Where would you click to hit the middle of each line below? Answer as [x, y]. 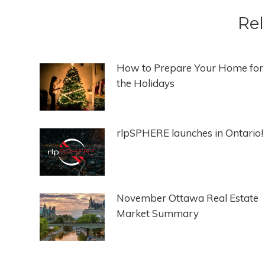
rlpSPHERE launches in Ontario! [190, 133]
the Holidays [146, 83]
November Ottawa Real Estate [188, 198]
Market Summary [158, 214]
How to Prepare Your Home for [190, 68]
